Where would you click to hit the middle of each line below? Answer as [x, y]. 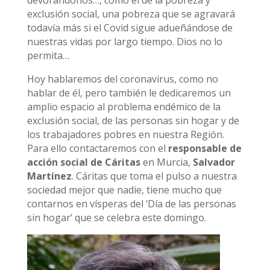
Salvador [214, 162]
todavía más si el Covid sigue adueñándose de [130, 28]
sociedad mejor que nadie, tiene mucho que [124, 190]
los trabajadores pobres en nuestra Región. [125, 134]
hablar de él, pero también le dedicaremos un [129, 93]
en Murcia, [166, 162]
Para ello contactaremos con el [97, 148]
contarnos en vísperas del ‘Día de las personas [131, 204]
